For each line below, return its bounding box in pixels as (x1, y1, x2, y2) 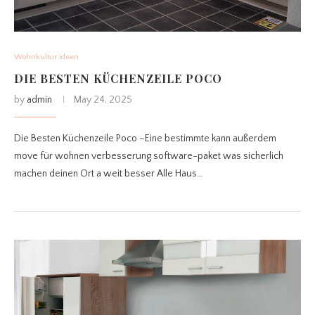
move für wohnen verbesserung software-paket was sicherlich (14, 150, 283, 162)
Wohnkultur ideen (14, 53, 79, 62)
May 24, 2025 (74, 94, 132, 106)
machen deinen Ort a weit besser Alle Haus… (14, 168, 203, 180)
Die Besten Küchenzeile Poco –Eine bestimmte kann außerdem (14, 133, 276, 145)
